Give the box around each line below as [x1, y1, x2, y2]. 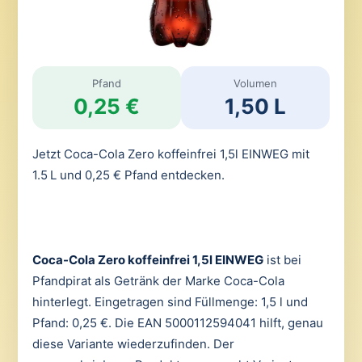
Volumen [234, 77, 278, 90]
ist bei [263, 251, 301, 267]
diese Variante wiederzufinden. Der [32, 335, 234, 351]
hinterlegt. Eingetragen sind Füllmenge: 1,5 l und [32, 293, 308, 309]
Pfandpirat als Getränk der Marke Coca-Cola [32, 272, 284, 288]
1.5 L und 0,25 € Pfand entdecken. [32, 167, 225, 183]
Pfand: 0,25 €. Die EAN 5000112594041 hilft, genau [32, 314, 323, 330]
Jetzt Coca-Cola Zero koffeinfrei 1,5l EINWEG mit [32, 146, 309, 162]
